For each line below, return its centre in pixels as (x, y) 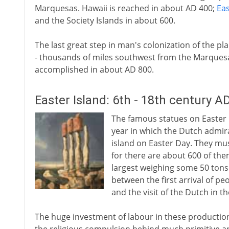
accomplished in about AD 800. (94, 70)
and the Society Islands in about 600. (105, 20)
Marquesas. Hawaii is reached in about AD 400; (125, 8)
